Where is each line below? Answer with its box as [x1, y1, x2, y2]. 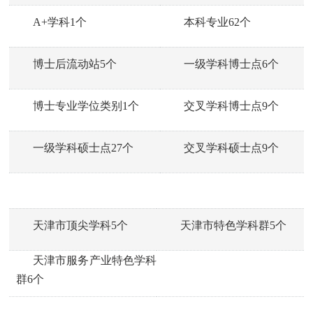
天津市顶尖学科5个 [33, 219, 128, 232]
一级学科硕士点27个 [33, 142, 133, 154]
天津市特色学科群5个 [180, 219, 286, 232]
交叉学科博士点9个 [184, 100, 279, 112]
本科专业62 [184, 16, 240, 29]
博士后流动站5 [33, 58, 105, 71]
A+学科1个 [33, 16, 87, 29]
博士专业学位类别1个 [33, 100, 139, 112]
